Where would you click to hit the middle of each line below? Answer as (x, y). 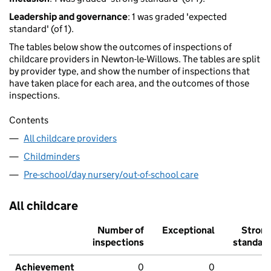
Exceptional (188, 230)
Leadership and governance (68, 17)
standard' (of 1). (41, 29)
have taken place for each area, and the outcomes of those (129, 83)
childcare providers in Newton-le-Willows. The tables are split (135, 59)
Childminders (52, 157)
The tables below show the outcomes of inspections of (120, 47)
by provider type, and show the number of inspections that (129, 71)
